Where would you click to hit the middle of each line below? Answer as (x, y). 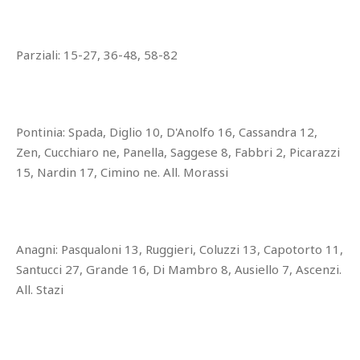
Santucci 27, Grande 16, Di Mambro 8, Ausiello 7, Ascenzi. (179, 269)
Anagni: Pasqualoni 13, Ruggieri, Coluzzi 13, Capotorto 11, (180, 249)
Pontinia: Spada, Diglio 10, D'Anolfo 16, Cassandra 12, (167, 131)
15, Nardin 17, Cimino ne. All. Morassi (122, 172)
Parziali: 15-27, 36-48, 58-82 (97, 54)
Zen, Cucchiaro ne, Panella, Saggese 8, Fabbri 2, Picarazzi (178, 151)
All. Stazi (40, 289)
